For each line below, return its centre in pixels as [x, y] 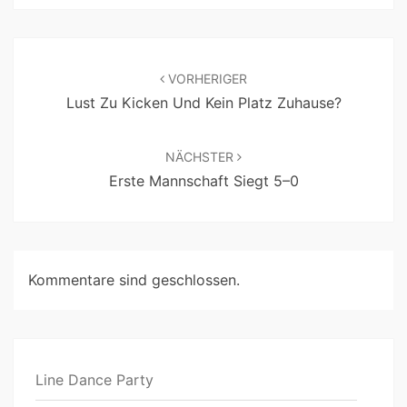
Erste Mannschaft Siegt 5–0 [203, 180]
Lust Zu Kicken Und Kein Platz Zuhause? [203, 102]
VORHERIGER [206, 78]
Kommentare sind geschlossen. [134, 279]
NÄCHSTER [201, 156]
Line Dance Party [94, 380]
